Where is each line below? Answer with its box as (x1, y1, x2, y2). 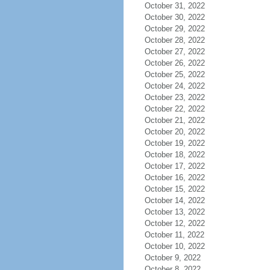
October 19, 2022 (144, 139, 205, 148)
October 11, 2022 (144, 230, 204, 239)
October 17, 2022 (144, 162, 205, 171)
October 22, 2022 (144, 104, 205, 113)
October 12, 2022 (144, 219, 205, 228)
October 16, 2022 (144, 173, 205, 182)
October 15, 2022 (144, 184, 205, 193)
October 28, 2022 (144, 36, 205, 45)
